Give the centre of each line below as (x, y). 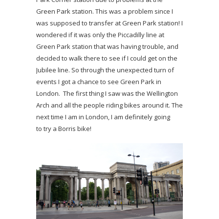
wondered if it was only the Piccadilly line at (100, 35)
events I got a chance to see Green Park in (99, 82)
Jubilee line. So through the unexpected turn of (105, 70)
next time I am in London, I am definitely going (103, 117)
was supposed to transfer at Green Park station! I (109, 23)
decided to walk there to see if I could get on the (107, 58)
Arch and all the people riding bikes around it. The (109, 105)
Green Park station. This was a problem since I (105, 11)
